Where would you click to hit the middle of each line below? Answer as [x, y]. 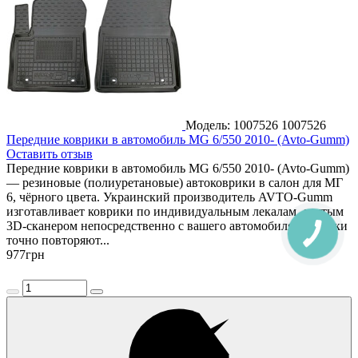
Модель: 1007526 [233, 125]
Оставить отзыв [50, 153]
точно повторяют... [58, 240]
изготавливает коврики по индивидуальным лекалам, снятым [175, 211]
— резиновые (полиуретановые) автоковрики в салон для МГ [175, 182]
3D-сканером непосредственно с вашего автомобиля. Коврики [177, 225]
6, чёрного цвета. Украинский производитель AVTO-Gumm [169, 197]
